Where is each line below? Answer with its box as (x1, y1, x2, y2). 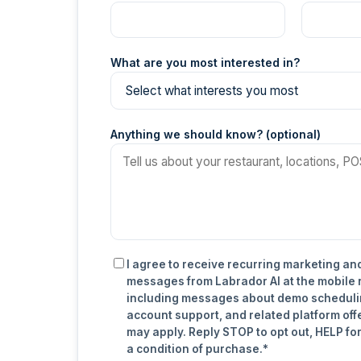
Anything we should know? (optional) (110, 127, 321, 141)
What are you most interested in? (110, 55, 300, 69)
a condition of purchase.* (127, 342, 268, 355)
